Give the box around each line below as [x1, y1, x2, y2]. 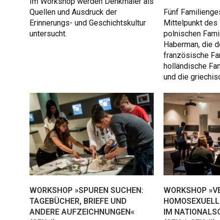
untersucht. [29, 29, 67, 39]
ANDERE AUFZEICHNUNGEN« [29, 207, 135, 217]
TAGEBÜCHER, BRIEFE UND [29, 196, 127, 206]
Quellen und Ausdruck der [29, 7, 117, 17]
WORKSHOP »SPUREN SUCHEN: [29, 186, 143, 195]
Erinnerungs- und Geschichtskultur [29, 18, 146, 28]
